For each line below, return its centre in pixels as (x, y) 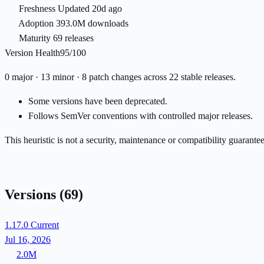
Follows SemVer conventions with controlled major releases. (141, 116)
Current (45, 225)
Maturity (35, 38)
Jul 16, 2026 (28, 239)
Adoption (36, 24)
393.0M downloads (92, 24)
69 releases (73, 38)
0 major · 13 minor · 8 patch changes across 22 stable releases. (120, 77)
